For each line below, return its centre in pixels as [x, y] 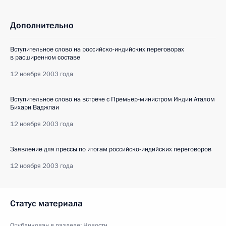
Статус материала [46, 203]
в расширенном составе [45, 57]
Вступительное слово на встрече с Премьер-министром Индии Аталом [112, 99]
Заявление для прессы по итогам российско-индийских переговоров [111, 149]
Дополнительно [42, 25]
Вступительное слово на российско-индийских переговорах [97, 49]
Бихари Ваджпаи [35, 107]
